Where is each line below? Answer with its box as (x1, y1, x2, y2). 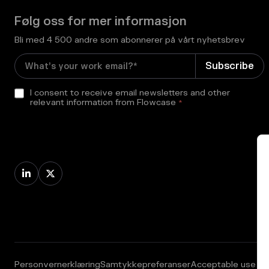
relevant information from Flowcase (30, 97, 176, 108)
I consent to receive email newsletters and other (30, 88, 230, 98)
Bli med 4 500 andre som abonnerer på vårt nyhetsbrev (14, 35, 245, 46)
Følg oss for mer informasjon (14, 14, 187, 29)
